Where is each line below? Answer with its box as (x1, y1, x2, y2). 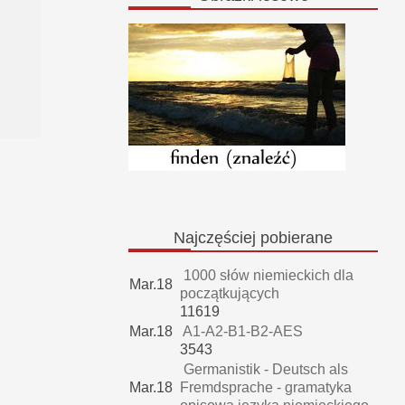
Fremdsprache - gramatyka (180, 380, 352, 396)
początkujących (180, 286, 279, 302)
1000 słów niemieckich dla (180, 268, 353, 284)
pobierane (256, 229, 333, 248)
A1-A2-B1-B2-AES (180, 324, 303, 340)
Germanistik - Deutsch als (180, 362, 348, 378)
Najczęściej (174, 229, 256, 248)
